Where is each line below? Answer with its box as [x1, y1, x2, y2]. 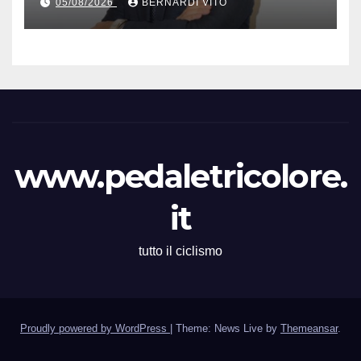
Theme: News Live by [176, 322, 280, 335]
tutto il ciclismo [139, 244, 222, 259]
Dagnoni [40, 2, 122, 27]
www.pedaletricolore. [14, 156, 347, 197]
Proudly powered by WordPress [20, 322, 170, 335]
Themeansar [280, 322, 338, 335]
